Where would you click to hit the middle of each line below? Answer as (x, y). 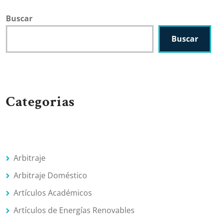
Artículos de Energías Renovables (74, 210)
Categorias (40, 102)
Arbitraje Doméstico (50, 175)
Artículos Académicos (53, 193)
